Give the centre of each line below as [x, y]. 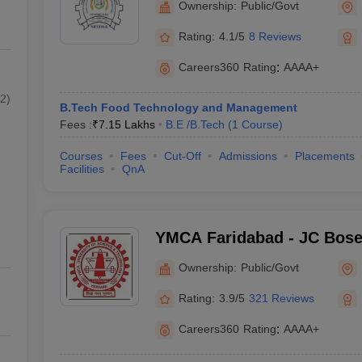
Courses [81, 156]
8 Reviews [275, 36]
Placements [324, 156]
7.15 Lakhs [126, 124]
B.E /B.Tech [195, 124]
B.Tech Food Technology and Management [178, 107]
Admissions [248, 156]
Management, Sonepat [240, 18]
